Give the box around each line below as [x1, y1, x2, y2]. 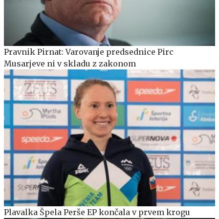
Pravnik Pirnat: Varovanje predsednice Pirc [4, 46, 174, 57]
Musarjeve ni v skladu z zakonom [4, 58, 136, 68]
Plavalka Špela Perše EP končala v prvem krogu [4, 207, 190, 218]
